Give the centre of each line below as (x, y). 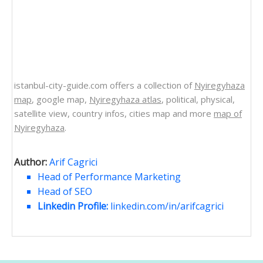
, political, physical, (198, 99)
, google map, (60, 99)
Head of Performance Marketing (109, 176)
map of (228, 113)
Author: (31, 162)
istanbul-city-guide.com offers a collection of (104, 85)
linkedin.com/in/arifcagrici (167, 206)
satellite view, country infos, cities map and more (114, 113)
